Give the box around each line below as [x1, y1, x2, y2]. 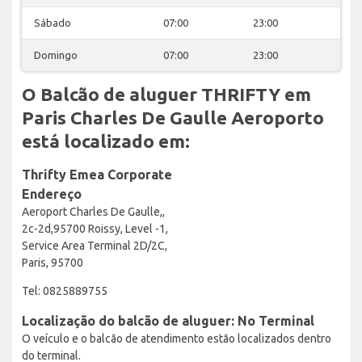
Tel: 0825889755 [22, 284, 107, 297]
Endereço [22, 186, 82, 201]
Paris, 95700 [22, 255, 83, 269]
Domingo [34, 48, 78, 61]
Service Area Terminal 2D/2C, [22, 238, 167, 252]
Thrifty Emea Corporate [22, 166, 172, 182]
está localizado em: [22, 130, 190, 151]
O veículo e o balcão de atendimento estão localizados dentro [22, 331, 331, 345]
